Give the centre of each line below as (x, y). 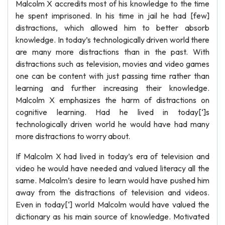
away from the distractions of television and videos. (113, 192)
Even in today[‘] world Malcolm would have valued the (113, 204)
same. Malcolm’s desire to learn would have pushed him (113, 180)
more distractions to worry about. (73, 136)
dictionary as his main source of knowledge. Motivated (113, 216)
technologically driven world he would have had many (113, 124)
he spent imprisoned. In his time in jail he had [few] (113, 16)
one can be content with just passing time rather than (113, 76)
